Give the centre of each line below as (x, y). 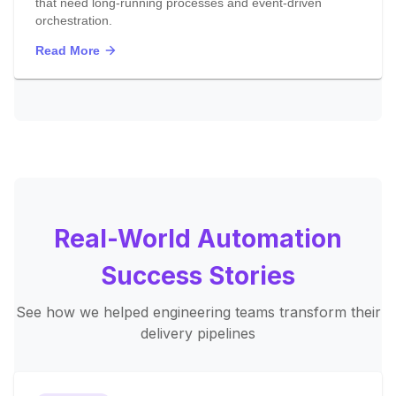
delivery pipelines (198, 333)
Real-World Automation (198, 239)
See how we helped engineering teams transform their (198, 312)
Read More (68, 50)
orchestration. (74, 20)
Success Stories (198, 276)
